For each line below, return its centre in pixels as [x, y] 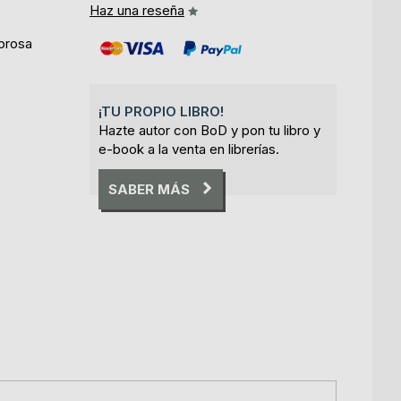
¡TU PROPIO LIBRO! [161, 112]
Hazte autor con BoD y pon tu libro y [209, 131]
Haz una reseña [137, 11]
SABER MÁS [149, 189]
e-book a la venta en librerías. [189, 149]
